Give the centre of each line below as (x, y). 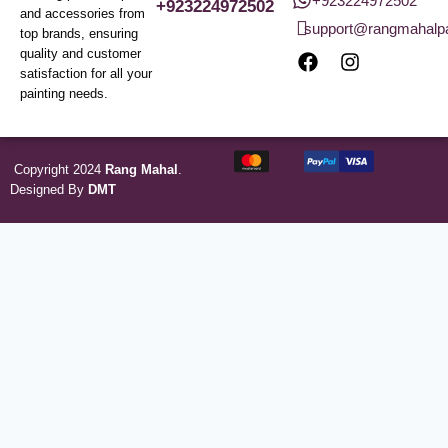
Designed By (49, 190)
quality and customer (80, 54)
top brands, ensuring (79, 34)
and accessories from (82, 14)
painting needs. (64, 94)
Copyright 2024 (57, 170)
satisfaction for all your (86, 74)
